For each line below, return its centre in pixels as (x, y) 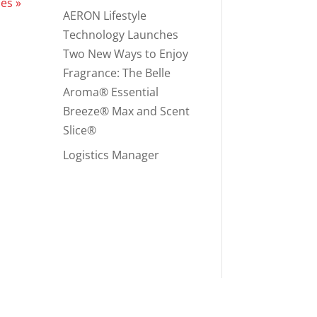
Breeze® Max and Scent (127, 111)
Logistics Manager (111, 155)
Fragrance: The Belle (117, 73)
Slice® (80, 130)
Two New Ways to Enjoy (126, 53)
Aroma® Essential (111, 92)
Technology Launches (121, 34)
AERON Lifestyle (105, 15)
